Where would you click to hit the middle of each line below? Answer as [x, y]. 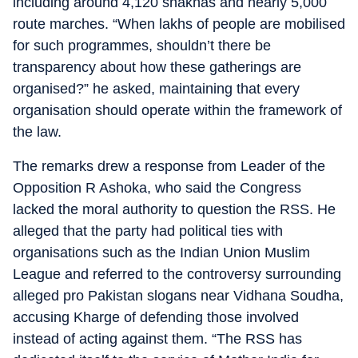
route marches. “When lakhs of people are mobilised [179, 24]
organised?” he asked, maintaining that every [156, 89]
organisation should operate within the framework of [177, 110]
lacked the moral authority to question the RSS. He [174, 209]
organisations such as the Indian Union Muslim [161, 253]
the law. [37, 132]
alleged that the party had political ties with [148, 231]
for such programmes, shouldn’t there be [142, 46]
